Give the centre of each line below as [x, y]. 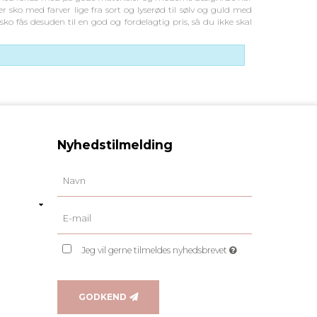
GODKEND [103, 296]
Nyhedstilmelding [115, 144]
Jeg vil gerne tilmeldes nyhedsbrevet [156, 250]
